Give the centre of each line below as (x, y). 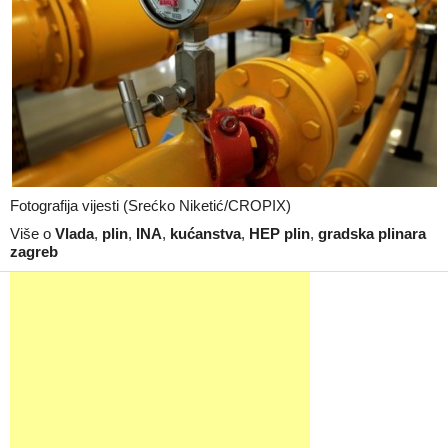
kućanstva (205, 233)
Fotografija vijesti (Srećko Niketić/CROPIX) (150, 205)
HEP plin (279, 233)
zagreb (34, 251)
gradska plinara (372, 233)
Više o (32, 233)
